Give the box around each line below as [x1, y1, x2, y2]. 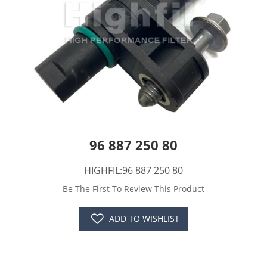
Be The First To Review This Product [63, 183, 204, 195]
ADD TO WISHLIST [108, 213, 179, 225]
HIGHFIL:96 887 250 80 [84, 164, 183, 178]
